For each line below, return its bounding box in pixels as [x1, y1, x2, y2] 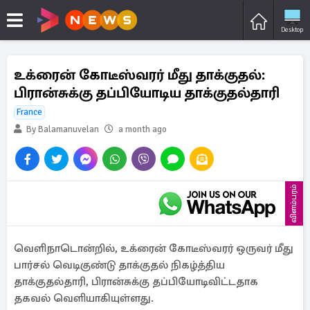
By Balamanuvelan [24, 124, 99, 135]
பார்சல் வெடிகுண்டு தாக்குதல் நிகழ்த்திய [14, 258, 225, 272]
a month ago [118, 124, 167, 135]
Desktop [281, 25, 303, 34]
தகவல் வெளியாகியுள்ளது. [14, 291, 154, 305]
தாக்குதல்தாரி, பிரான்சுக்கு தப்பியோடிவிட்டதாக [14, 275, 258, 289]
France [17, 107, 42, 118]
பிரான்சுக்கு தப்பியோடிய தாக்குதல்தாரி [14, 84, 280, 102]
